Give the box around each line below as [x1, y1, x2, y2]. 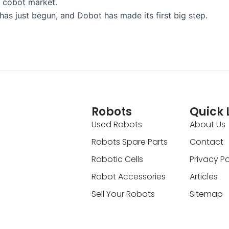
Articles [189, 170, 218, 182]
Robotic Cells [91, 153, 143, 165]
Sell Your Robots [91, 188, 155, 200]
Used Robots [91, 118, 142, 130]
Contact [189, 135, 223, 148]
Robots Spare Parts [91, 135, 168, 148]
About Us [189, 118, 225, 130]
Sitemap [189, 188, 223, 200]
